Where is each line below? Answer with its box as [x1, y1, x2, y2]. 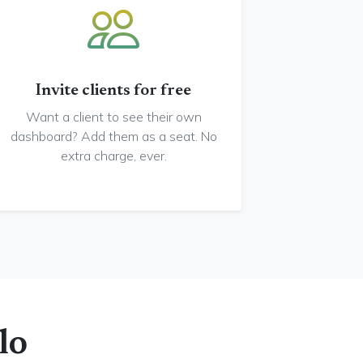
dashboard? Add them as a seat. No [10, 128, 217, 144]
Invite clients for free [36, 83, 191, 99]
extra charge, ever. [60, 147, 167, 164]
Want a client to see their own [25, 109, 202, 125]
